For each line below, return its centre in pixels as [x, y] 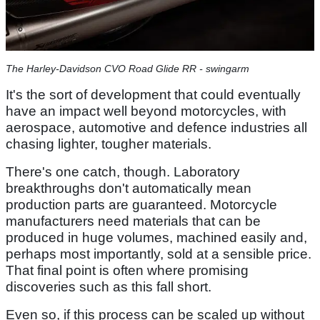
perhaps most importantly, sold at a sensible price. [159, 254]
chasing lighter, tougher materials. [109, 144]
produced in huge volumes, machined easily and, [156, 238]
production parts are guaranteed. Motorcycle [141, 205]
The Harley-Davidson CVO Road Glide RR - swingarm [127, 69]
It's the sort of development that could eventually [153, 95]
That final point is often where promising [127, 271]
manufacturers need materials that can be [133, 221]
